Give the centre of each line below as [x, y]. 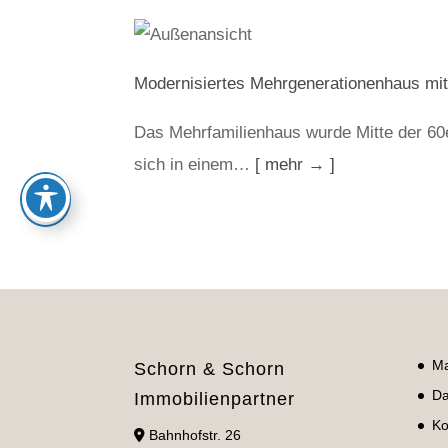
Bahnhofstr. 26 [193, 434]
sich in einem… [195, 164]
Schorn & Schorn [210, 368]
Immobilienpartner [215, 398]
